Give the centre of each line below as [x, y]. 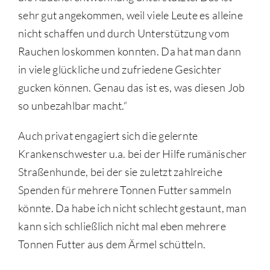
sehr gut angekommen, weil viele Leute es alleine [130, 15]
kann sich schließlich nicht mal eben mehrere [122, 226]
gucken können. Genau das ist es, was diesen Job [131, 88]
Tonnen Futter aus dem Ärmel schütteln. [112, 244]
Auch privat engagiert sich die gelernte [108, 136]
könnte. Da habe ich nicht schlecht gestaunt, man [132, 208]
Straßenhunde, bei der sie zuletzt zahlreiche [120, 172]
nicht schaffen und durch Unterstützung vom [124, 33]
